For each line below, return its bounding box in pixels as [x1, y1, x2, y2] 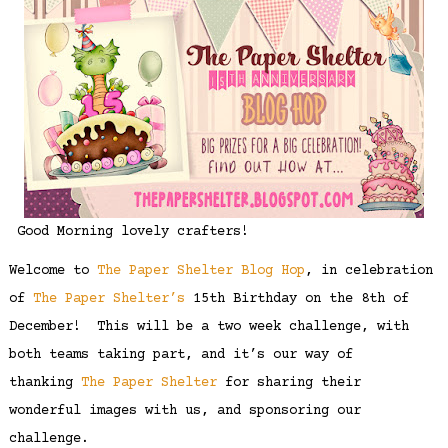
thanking [8, 374, 81, 391]
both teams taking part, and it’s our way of [8, 346, 353, 363]
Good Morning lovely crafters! [8, 224, 249, 241]
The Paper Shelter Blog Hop [96, 262, 305, 279]
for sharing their [216, 374, 361, 391]
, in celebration [304, 262, 433, 279]
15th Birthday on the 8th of [184, 290, 409, 307]
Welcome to [8, 262, 97, 279]
